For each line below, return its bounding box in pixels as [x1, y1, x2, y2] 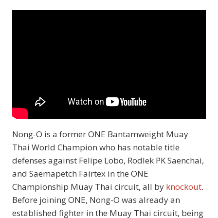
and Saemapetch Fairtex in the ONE [12, 167, 148, 179]
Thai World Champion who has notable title [12, 141, 180, 153]
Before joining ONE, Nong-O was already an [12, 194, 180, 205]
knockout [166, 181, 201, 192]
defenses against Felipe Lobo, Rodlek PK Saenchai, [12, 154, 204, 166]
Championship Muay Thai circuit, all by [12, 181, 166, 192]
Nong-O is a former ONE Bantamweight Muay [12, 128, 188, 140]
